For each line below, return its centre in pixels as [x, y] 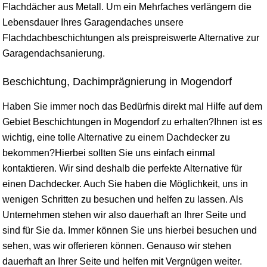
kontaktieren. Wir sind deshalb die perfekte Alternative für [122, 168]
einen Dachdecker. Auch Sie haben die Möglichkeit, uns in [125, 184]
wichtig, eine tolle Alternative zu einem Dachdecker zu [116, 137]
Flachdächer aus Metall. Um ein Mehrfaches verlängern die [127, 7]
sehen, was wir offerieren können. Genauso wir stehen [117, 246]
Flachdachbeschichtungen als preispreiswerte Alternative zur [131, 38]
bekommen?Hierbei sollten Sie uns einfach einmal [109, 153]
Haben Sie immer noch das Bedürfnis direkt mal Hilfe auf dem [132, 106]
